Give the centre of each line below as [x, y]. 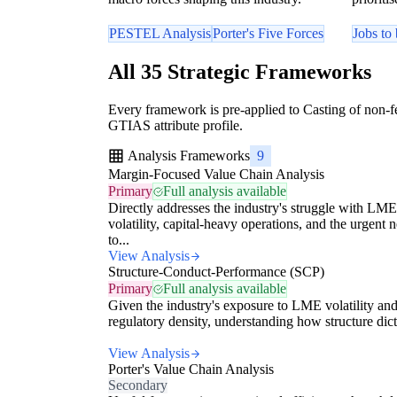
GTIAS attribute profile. [175, 125]
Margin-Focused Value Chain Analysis [216, 175]
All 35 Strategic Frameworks [240, 72]
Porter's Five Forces [268, 34]
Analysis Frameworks [189, 156]
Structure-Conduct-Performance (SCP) [216, 272]
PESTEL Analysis [160, 34]
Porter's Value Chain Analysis [191, 370]
